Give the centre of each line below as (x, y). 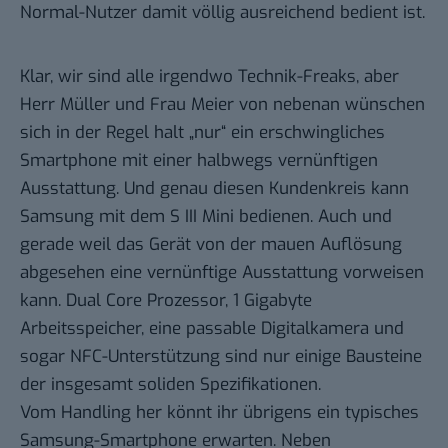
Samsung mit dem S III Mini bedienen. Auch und (206, 216)
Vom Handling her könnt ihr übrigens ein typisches (219, 412)
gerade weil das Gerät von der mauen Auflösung (211, 244)
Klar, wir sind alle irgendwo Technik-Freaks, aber (209, 76)
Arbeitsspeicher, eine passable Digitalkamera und (212, 328)
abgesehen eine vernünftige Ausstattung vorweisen (222, 272)
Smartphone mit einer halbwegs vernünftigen (199, 160)
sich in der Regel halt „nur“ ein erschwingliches (202, 132)
